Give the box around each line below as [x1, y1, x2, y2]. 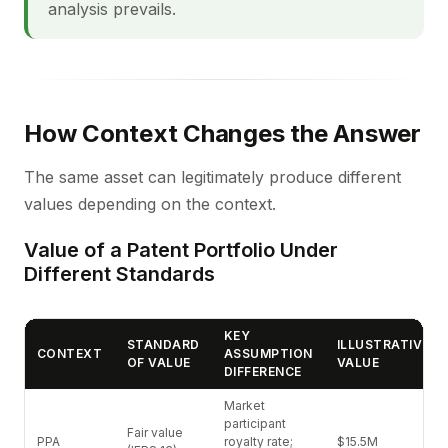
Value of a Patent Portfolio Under [24, 238, 338, 262]
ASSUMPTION [224, 346, 313, 361]
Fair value [127, 425, 183, 440]
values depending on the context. [24, 194, 276, 214]
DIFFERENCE [224, 364, 302, 379]
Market [224, 398, 265, 413]
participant [224, 416, 286, 431]
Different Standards [24, 262, 215, 286]
